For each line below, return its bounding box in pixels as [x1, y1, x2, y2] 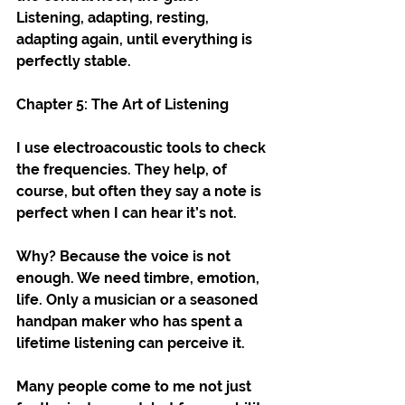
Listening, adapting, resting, [16, 8, 212, 26]
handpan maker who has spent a [16, 312, 246, 330]
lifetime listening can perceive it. [16, 334, 245, 352]
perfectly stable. [16, 52, 131, 70]
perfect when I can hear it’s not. [16, 203, 237, 221]
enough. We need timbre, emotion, [16, 268, 263, 287]
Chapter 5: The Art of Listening [16, 95, 229, 113]
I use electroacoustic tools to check [16, 138, 269, 156]
